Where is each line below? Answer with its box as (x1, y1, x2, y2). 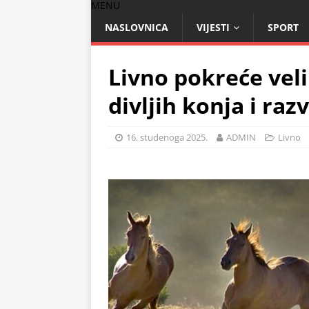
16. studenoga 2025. (126, 131, 208, 143)
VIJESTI (197, 21, 230, 34)
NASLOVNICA (105, 21, 168, 34)
